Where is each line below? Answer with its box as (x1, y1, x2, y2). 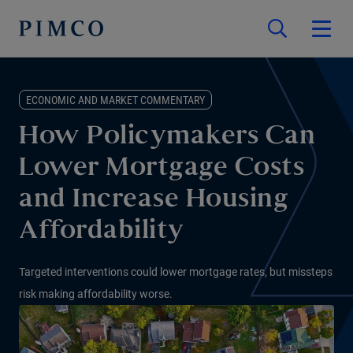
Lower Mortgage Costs (19, 158, 304, 180)
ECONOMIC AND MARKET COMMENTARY (26, 94, 205, 106)
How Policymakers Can (19, 126, 315, 149)
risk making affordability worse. (19, 288, 173, 300)
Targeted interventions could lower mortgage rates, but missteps (19, 266, 333, 278)
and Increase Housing (19, 189, 288, 212)
